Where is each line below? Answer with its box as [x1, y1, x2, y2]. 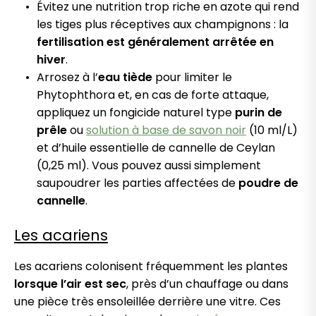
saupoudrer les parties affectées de [37, 175, 238, 192]
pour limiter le [152, 69, 232, 86]
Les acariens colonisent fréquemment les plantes [14, 258, 288, 275]
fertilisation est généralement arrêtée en [37, 34, 274, 51]
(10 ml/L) [246, 122, 298, 139]
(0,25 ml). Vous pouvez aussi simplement [37, 157, 261, 174]
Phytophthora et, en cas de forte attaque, [37, 87, 269, 104]
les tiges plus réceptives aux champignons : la [37, 16, 288, 33]
